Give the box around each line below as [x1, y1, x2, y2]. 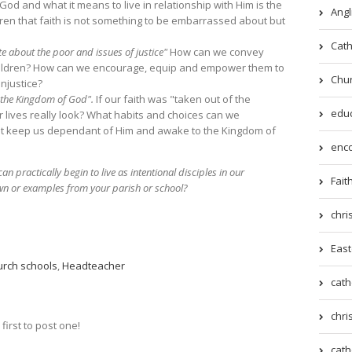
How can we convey [170, 45, 264, 60]
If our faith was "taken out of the [96, 92, 251, 107]
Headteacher [62, 258, 125, 273]
